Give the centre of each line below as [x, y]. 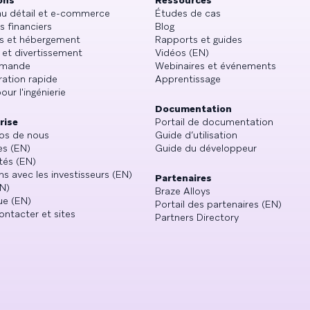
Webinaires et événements [216, 66]
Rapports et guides [199, 39]
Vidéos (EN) [182, 53]
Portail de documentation [214, 122]
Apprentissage [188, 79]
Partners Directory [197, 217]
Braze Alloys [183, 191]
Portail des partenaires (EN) [218, 204]
